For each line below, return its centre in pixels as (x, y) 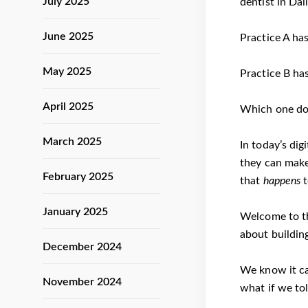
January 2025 (75, 212)
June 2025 (68, 36)
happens (282, 181)
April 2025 (68, 107)
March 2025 (72, 142)
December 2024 (82, 247)
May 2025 (67, 71)
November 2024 (82, 282)
